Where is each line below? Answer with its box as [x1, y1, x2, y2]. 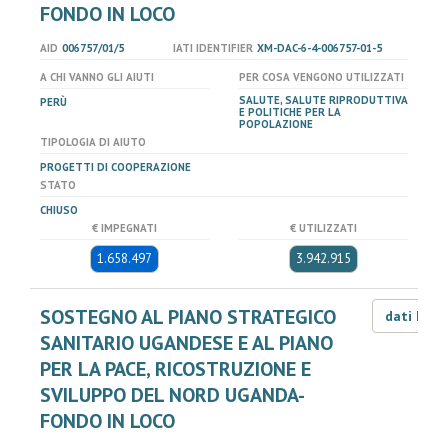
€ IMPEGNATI [92, 221, 157, 235]
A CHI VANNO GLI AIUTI [40, 70, 154, 84]
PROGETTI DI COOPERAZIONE [40, 160, 191, 174]
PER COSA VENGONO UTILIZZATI [239, 70, 404, 84]
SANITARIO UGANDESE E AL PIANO [40, 330, 333, 356]
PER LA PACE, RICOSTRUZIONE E [40, 356, 311, 382]
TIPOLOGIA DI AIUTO [40, 135, 146, 149]
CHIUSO [40, 203, 78, 217]
